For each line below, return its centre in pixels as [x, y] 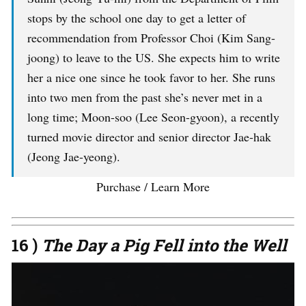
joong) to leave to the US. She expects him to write [154, 58]
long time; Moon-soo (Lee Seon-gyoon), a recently [153, 117]
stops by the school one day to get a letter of [137, 18]
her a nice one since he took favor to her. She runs [151, 78]
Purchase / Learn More [153, 187]
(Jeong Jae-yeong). [74, 157]
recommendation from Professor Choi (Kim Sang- [151, 38]
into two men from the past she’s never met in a [145, 97]
